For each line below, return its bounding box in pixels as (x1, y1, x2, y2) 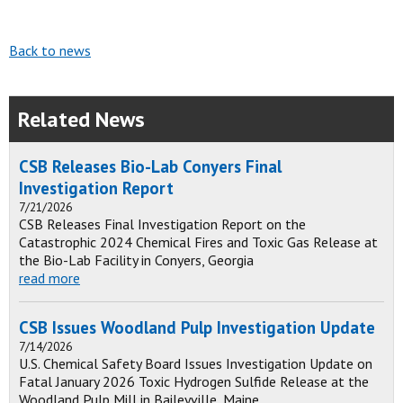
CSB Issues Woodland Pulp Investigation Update (19, 317, 375, 338)
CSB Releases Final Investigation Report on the (19, 215, 306, 233)
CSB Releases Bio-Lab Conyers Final (19, 156, 282, 177)
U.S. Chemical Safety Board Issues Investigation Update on (19, 354, 372, 372)
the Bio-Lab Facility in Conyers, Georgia (19, 251, 254, 269)
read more (19, 269, 80, 287)
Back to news (9, 41, 91, 59)
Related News (18, 105, 145, 133)
